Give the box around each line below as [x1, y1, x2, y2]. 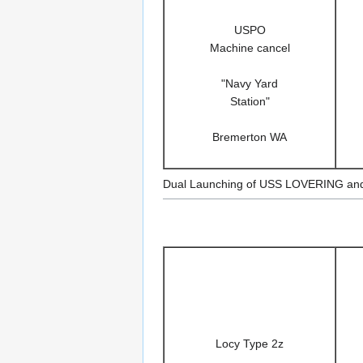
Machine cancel [209, 41, 290, 54]
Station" [229, 94, 270, 108]
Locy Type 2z [216, 336, 284, 350]
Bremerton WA [212, 130, 287, 143]
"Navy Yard [221, 76, 278, 90]
